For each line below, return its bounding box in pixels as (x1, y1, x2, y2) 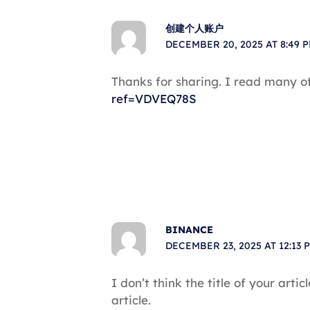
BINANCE (165, 224, 213, 237)
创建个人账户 (165, 21, 224, 35)
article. (111, 293, 151, 308)
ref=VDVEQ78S (111, 91, 197, 107)
